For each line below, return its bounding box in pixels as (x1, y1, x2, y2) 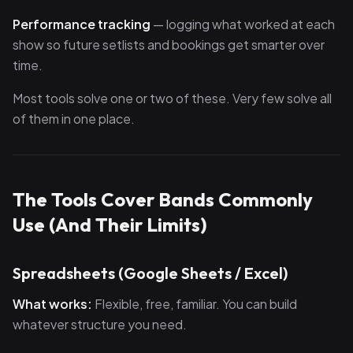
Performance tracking (13, 16, 150, 32)
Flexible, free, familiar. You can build (92, 295, 297, 312)
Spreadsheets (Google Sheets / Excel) (13, 263, 288, 283)
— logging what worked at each (150, 16, 335, 32)
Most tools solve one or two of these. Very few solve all (13, 90, 332, 106)
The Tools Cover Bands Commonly (13, 188, 313, 211)
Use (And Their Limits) (13, 213, 207, 236)
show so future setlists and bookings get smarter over (13, 36, 325, 53)
